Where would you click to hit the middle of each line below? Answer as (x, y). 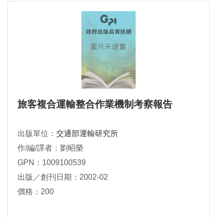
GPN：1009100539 (52, 163)
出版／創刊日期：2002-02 (63, 177)
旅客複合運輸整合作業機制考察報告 (95, 104)
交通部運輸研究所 (87, 133)
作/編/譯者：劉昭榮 (50, 148)
